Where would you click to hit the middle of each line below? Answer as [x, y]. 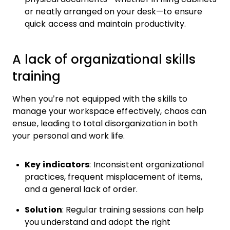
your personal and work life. [70, 136]
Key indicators [57, 165]
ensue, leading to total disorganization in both [105, 123]
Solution [43, 210]
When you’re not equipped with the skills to [100, 99]
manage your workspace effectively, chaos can [110, 111]
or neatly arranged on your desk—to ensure [114, 12]
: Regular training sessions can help [133, 210]
